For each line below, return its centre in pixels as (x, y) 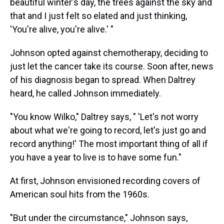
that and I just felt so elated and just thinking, (98, 15)
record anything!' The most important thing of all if (109, 143)
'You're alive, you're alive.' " (62, 29)
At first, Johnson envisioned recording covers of (105, 180)
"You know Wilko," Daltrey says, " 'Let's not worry (104, 116)
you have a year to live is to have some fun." (96, 157)
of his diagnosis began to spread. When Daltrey (103, 79)
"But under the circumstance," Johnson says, (99, 217)
